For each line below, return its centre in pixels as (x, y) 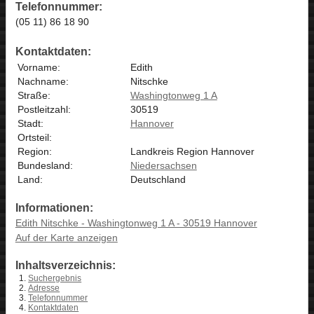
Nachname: (43, 81)
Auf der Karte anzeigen (66, 238)
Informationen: (54, 208)
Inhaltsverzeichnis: (65, 266)
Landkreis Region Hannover (192, 151)
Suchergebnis (55, 279)
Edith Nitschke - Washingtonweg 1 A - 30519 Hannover (136, 223)
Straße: (34, 95)
